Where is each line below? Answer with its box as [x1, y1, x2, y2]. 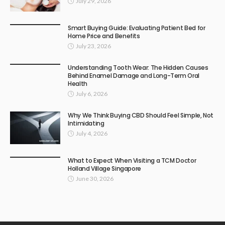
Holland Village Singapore [68, 164, 141, 173]
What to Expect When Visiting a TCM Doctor [68, 156, 196, 165]
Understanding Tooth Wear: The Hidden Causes [68, 63, 208, 72]
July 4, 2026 [76, 130, 107, 138]
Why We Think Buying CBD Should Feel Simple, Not [68, 111, 214, 120]
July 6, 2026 [76, 90, 107, 98]
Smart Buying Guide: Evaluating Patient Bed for [68, 24, 205, 33]
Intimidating [68, 119, 104, 128]
